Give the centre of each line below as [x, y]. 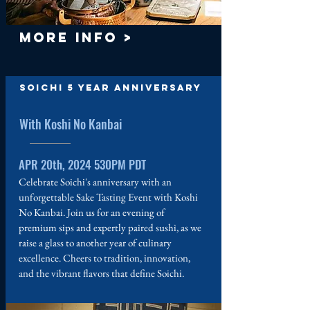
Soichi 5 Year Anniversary [110, 88]
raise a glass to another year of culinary [95, 243]
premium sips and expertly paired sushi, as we [110, 227]
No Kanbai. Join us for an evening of [92, 212]
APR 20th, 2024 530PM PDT [82, 164]
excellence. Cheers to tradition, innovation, [104, 258]
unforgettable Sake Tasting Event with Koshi [108, 197]
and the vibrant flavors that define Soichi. [101, 273]
